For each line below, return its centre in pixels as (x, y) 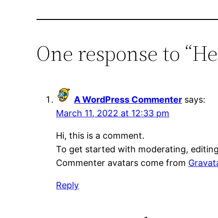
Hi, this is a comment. (100, 136)
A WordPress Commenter (128, 100)
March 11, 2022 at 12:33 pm (113, 113)
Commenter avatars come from (122, 163)
